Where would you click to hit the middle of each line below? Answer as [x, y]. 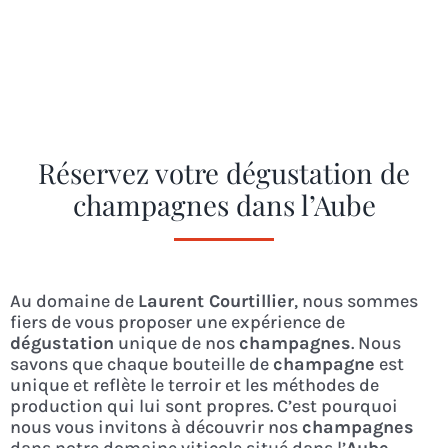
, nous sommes [355, 301]
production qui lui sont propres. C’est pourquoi [203, 406]
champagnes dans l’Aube [224, 205]
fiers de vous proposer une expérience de [177, 322]
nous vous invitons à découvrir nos [155, 427]
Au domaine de [73, 301]
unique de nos [176, 343]
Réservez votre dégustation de [224, 173]
